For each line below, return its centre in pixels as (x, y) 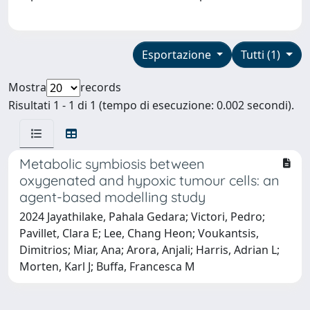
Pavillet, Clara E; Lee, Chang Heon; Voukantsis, (139, 233)
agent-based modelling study (112, 197)
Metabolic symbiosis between (112, 163)
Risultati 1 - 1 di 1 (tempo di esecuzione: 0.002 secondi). (151, 105)
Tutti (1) (262, 54)
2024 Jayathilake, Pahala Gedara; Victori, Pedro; (142, 216)
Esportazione (177, 54)
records (101, 87)
